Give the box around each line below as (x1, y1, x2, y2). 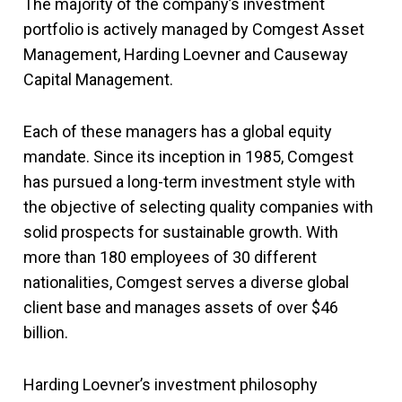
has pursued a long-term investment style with (23, 172, 355, 191)
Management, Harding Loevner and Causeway (23, 45, 348, 64)
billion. (23, 323, 68, 342)
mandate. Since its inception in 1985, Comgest (23, 147, 354, 166)
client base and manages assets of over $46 (23, 298, 338, 317)
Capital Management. (23, 70, 173, 89)
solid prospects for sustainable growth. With (23, 223, 338, 241)
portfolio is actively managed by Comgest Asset (23, 20, 364, 39)
